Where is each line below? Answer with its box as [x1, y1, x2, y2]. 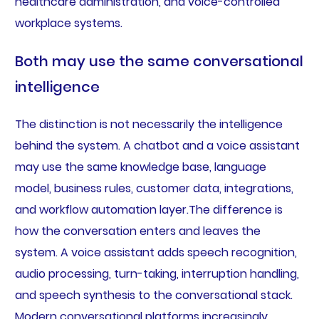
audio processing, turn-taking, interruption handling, [14, 265, 299, 282]
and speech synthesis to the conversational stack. [14, 286, 293, 303]
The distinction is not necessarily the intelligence [14, 115, 283, 132]
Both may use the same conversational [14, 51, 303, 71]
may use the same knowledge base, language [14, 158, 266, 175]
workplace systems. [14, 14, 122, 31]
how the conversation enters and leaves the [14, 222, 261, 239]
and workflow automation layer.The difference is [14, 201, 283, 218]
